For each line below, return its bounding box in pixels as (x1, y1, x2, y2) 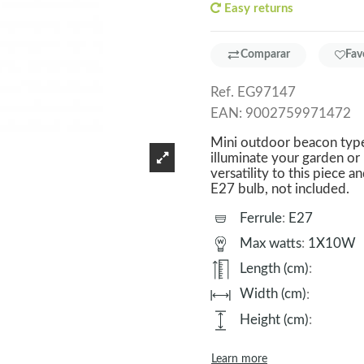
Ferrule (240, 210, 282, 225)
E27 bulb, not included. (210, 181, 349, 196)
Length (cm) (240, 262, 309, 275)
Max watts (240, 236, 301, 250)
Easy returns (221, 2, 293, 15)
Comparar (240, 49, 290, 61)
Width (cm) (240, 287, 306, 301)
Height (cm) (240, 312, 309, 327)
